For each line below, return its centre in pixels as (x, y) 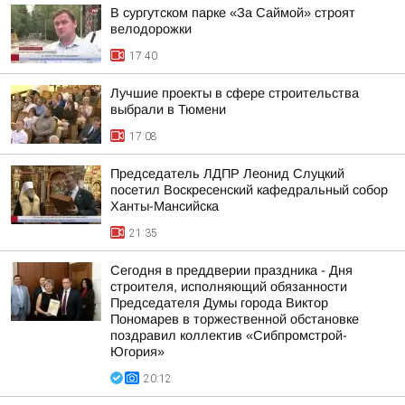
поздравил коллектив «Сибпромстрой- (229, 335)
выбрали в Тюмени (168, 109)
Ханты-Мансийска (165, 206)
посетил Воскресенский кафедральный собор (249, 190)
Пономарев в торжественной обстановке (235, 319)
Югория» (137, 352)
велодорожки (151, 29)
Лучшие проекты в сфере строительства (235, 93)
